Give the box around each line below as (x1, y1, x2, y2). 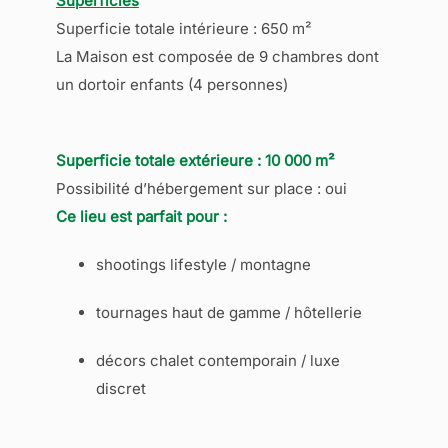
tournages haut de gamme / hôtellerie (95, 302, 362, 322)
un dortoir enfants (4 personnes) (55, 74, 288, 94)
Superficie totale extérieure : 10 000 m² (55, 150, 335, 170)
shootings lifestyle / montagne (95, 254, 311, 274)
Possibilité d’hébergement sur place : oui (55, 178, 347, 198)
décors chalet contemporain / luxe (95, 350, 340, 370)
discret (95, 378, 146, 398)
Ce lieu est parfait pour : (55, 206, 227, 226)
